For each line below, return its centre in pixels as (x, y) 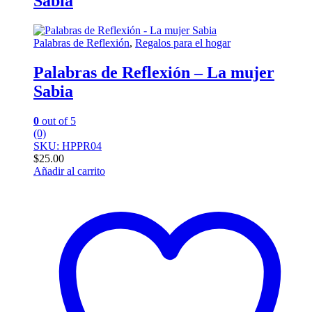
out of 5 (57, 120)
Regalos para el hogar (183, 42)
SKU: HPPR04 (68, 146)
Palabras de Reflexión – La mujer (154, 72)
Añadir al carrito (69, 171)
